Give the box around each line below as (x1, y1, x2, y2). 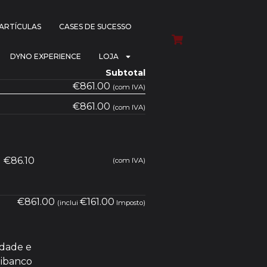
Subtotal (105, 67, 145, 78)
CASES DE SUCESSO (59, 22, 132, 31)
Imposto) (114, 198, 145, 207)
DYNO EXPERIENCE (10, 52, 82, 61)
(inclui (57, 198, 80, 207)
